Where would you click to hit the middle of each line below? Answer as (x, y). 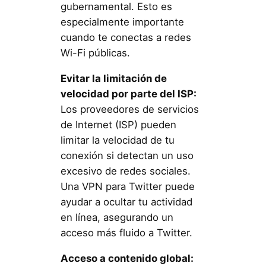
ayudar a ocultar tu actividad (126, 202)
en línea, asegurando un (117, 218)
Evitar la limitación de (113, 79)
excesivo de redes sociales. (125, 171)
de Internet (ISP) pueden (118, 125)
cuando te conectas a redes (126, 38)
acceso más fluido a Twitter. (126, 233)
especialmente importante (122, 22)
